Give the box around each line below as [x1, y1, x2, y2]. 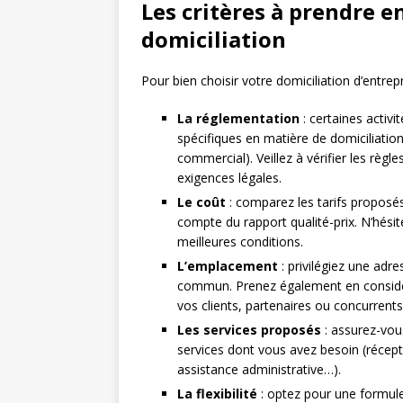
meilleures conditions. [177, 233, 303, 251]
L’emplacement [177, 257, 278, 275]
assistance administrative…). [177, 361, 341, 379]
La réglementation [177, 110, 300, 128]
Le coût [177, 193, 226, 211]
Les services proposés [177, 321, 321, 339]
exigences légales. [177, 169, 282, 187]
